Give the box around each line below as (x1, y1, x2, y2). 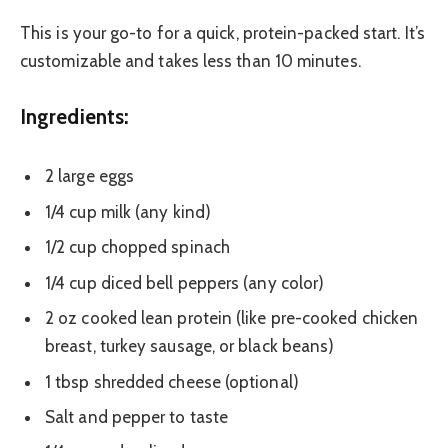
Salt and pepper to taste (45, 406, 229, 427)
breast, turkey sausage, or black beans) (45, 336, 335, 357)
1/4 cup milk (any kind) (45, 201, 211, 222)
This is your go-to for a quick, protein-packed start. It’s (20, 22, 425, 43)
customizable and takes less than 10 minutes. (20, 50, 361, 71)
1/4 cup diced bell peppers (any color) (45, 272, 325, 293)
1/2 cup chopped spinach (45, 237, 230, 258)
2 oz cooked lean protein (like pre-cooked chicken (45, 308, 419, 329)
